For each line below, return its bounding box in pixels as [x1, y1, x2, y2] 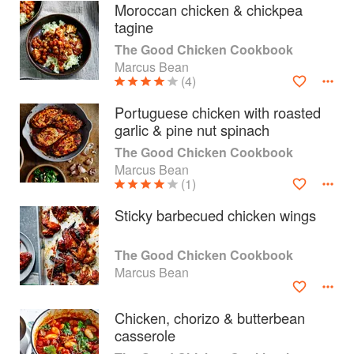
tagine [115, 17, 153, 37]
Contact [12, 275, 60, 295]
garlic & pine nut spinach [115, 119, 269, 140]
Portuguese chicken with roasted [115, 102, 321, 122]
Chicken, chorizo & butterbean [115, 307, 305, 328]
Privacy [12, 305, 55, 325]
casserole [115, 325, 175, 345]
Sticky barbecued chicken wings [115, 205, 316, 225]
